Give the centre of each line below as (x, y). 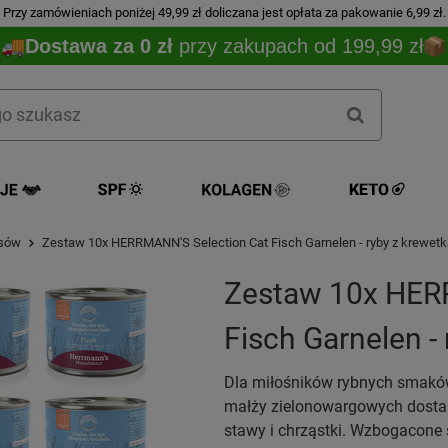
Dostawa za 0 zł (102, 46)
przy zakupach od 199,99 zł (301, 46)
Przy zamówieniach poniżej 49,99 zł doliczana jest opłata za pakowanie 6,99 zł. (224, 12)
